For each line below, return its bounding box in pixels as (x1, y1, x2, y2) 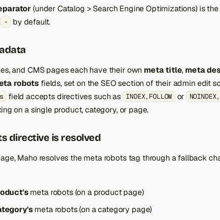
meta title (144, 65, 182, 75)
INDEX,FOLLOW (126, 92, 172, 101)
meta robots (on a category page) (32, 204, 152, 215)
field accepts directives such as (6, 91, 123, 102)
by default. (11, 17, 51, 27)
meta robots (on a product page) (28, 187, 144, 197)
